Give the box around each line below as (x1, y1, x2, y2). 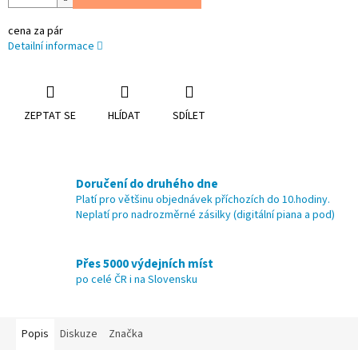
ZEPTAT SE (24, 108, 76, 125)
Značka (109, 326, 143, 343)
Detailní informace (8, 38, 94, 55)
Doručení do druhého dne (76, 175, 218, 193)
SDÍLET (173, 108, 205, 125)
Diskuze (60, 326, 97, 343)
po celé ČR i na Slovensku (76, 271, 197, 288)
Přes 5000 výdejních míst (76, 254, 213, 272)
